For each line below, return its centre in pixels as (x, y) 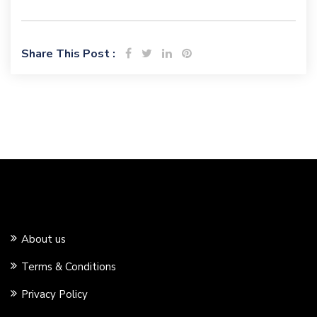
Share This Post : (68, 54)
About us (44, 239)
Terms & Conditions (69, 267)
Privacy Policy (54, 294)
